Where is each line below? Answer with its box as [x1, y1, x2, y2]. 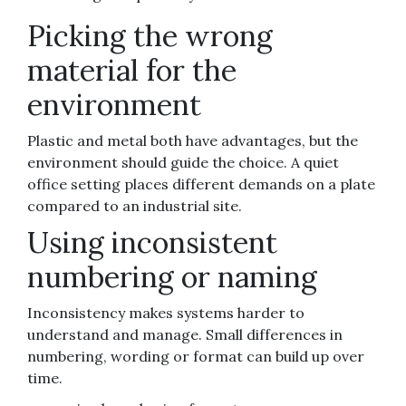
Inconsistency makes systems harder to [27, 304, 304, 323]
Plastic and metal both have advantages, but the [27, 131, 358, 150]
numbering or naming [27, 258, 317, 296]
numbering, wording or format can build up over [27, 347, 364, 366]
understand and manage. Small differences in [27, 325, 343, 344]
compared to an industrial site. [27, 197, 242, 216]
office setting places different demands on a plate [27, 175, 375, 194]
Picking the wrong [27, 17, 273, 55]
